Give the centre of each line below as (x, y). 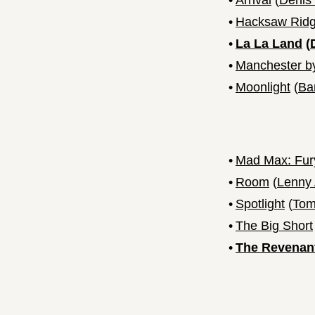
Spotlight (260, 204)
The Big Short (274, 226)
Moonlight (263, 88)
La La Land (269, 44)
